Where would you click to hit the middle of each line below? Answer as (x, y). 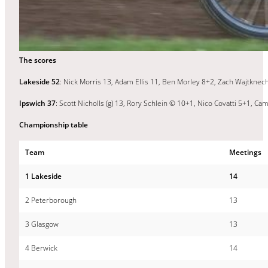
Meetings (245, 152)
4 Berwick (41, 248)
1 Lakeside (43, 176)
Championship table (54, 124)
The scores (38, 60)
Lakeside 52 (39, 81)
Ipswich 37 (37, 103)
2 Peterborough (51, 200)
